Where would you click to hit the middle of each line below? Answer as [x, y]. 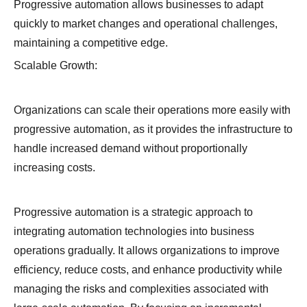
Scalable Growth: [56, 66]
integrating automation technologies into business [134, 232]
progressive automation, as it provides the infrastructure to [153, 130]
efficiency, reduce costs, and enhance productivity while [148, 270]
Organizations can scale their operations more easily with [152, 110]
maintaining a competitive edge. [91, 43]
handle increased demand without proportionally [131, 149]
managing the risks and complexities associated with [141, 289]
